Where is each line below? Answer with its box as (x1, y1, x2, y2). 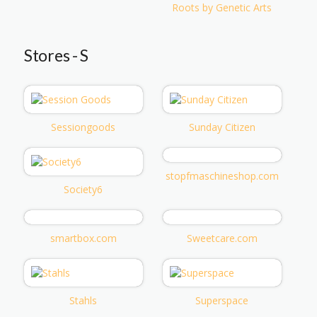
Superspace (195, 293, 249, 307)
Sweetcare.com (186, 231, 258, 245)
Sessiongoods (51, 120, 116, 134)
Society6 (64, 182, 103, 196)
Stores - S (24, 45, 88, 65)
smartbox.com (50, 231, 117, 245)
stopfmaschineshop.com (165, 168, 279, 183)
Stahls (69, 293, 98, 307)
